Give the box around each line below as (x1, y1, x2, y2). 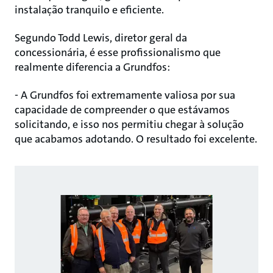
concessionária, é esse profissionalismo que (15, 44, 221, 60)
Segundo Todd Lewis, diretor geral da (15, 30, 187, 45)
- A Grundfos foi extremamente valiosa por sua (15, 87, 235, 102)
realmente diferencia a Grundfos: (15, 59, 170, 74)
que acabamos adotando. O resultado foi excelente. (15, 131, 257, 146)
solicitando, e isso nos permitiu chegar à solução (15, 116, 244, 132)
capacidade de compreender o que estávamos (15, 102, 230, 117)
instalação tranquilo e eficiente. (15, 2, 164, 17)
